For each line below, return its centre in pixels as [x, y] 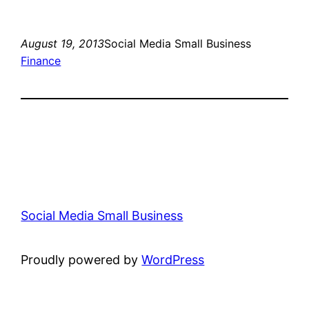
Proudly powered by [81, 260]
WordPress [173, 260]
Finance [41, 61]
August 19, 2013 [63, 44]
